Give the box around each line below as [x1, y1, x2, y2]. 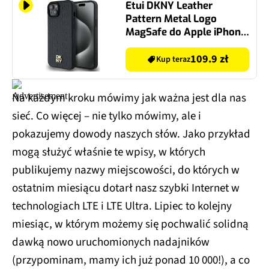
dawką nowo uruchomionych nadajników [12, 234, 210, 250]
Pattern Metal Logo [125, 11, 217, 26]
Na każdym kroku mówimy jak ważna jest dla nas [12, 89, 246, 106]
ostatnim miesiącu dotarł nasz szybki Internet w [12, 180, 240, 196]
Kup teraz [156, 53, 190, 65]
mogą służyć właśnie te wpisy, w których [12, 144, 205, 160]
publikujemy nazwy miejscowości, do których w [12, 162, 240, 178]
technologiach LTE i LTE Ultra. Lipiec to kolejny [12, 198, 232, 214]
